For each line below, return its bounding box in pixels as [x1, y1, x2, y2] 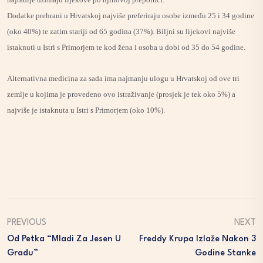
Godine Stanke [195, 249, 256, 258]
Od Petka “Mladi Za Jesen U [7, 235, 121, 244]
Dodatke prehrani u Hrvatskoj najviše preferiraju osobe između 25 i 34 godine [7, 11, 254, 20]
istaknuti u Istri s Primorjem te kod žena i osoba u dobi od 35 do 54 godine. [7, 43, 245, 52]
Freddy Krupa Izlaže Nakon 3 [139, 235, 256, 244]
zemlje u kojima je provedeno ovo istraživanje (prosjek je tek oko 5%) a [7, 90, 235, 99]
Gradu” [7, 249, 38, 258]
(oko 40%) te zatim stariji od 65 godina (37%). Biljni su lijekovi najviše [7, 27, 235, 36]
